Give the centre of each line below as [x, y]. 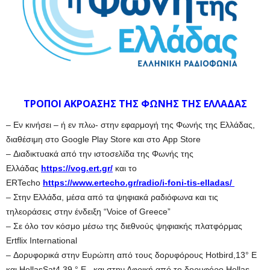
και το [125, 168]
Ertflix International [42, 241]
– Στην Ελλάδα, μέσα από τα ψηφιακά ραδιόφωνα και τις [112, 197]
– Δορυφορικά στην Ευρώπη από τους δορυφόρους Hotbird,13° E [131, 255]
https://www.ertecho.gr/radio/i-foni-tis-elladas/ [139, 183]
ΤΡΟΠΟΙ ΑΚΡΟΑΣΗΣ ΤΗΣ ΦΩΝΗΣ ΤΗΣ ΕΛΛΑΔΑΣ [135, 104]
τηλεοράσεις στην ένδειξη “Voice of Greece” [88, 212]
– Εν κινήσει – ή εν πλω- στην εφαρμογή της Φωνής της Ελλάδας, [130, 125]
